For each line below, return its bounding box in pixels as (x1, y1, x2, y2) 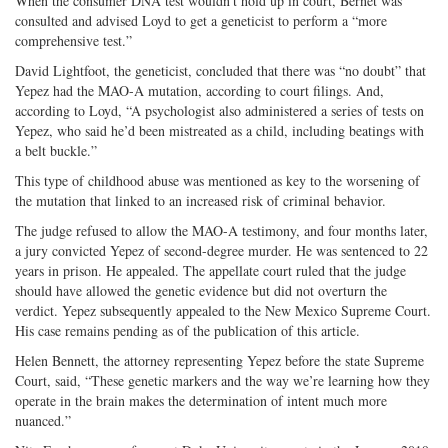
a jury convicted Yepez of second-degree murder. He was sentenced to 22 (15, 240, 428, 260)
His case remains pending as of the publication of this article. (15, 320, 360, 340)
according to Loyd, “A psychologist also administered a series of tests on (15, 100, 424, 120)
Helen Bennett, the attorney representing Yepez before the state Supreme (15, 350, 424, 370)
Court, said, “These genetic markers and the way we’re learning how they (15, 370, 430, 390)
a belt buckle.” (15, 140, 97, 160)
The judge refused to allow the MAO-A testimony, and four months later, (15, 220, 428, 240)
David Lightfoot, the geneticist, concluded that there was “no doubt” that (15, 60, 426, 80)
